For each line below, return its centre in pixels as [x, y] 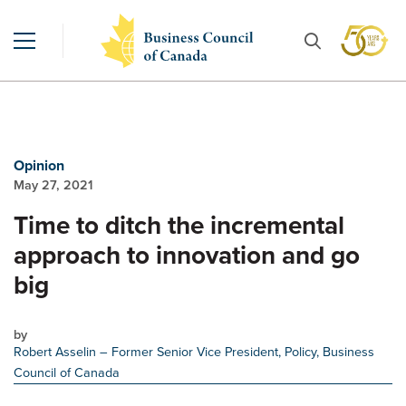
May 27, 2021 [53, 185]
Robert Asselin [57, 352]
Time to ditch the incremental [179, 225]
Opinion [39, 165]
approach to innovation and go [187, 255]
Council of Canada [67, 372]
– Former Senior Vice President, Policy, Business [237, 352]
